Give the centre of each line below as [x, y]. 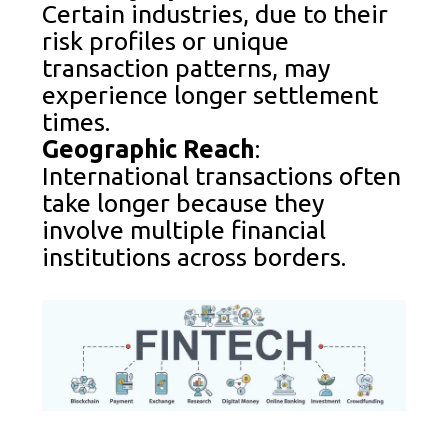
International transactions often [222, 175]
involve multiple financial [184, 229]
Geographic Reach [149, 148]
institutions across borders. [194, 256]
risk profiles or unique [166, 40]
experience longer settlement [210, 94]
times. [76, 121]
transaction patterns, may [186, 67]
